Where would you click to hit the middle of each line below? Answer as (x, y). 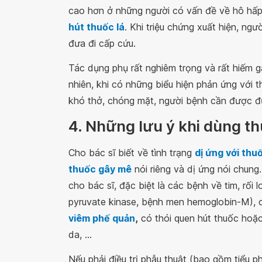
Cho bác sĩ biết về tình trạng (132, 153)
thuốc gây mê (100, 169)
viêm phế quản (102, 218)
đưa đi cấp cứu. (102, 44)
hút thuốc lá (96, 27)
